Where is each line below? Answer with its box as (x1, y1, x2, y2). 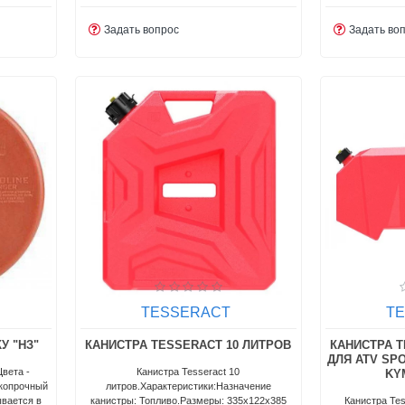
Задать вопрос (104, 23, 180, 36)
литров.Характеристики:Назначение (105, 380, 271, 391)
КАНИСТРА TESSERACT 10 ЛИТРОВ (85, 337, 292, 352)
